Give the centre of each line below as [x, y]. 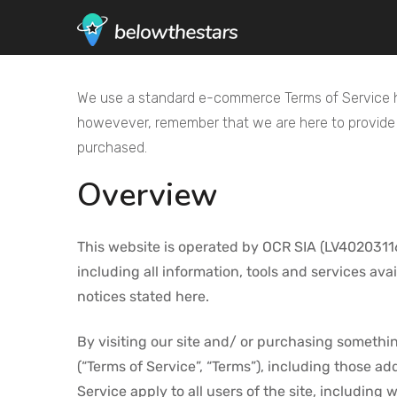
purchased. [112, 148]
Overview [147, 195]
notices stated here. [143, 297]
